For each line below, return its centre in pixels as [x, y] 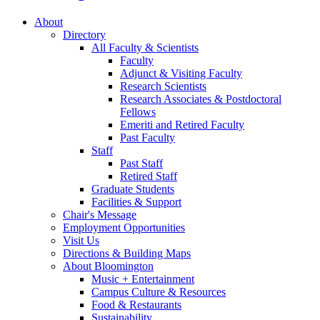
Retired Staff [149, 176]
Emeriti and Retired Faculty [182, 125]
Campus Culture [130, 292]
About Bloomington [108, 266]
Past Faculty [147, 138]
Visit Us [81, 241]
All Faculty [118, 48]
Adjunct [140, 74]
